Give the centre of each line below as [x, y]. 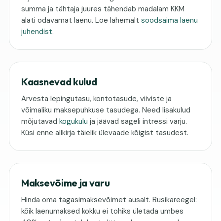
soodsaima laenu [169, 20]
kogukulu [74, 121]
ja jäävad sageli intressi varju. [137, 121]
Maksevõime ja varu [66, 183]
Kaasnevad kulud [59, 82]
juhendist [37, 32]
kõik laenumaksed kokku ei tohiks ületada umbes [102, 211]
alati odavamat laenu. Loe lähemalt [81, 20]
